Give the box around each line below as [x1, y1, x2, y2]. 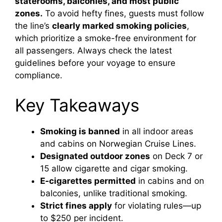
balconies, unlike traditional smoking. [40, 188, 187, 198]
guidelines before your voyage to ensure [15, 58, 175, 68]
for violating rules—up [112, 200, 201, 211]
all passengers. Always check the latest [15, 46, 172, 56]
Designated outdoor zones [40, 151, 150, 161]
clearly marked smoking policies [52, 21, 187, 31]
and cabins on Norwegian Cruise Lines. [40, 138, 196, 149]
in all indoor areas [120, 126, 193, 136]
